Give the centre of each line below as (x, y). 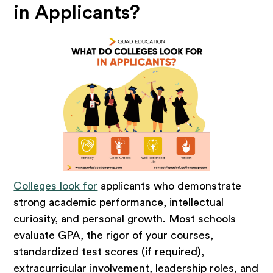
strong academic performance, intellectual (119, 202)
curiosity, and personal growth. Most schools (125, 218)
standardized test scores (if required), (109, 251)
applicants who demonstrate (170, 186)
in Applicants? (77, 12)
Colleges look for (56, 186)
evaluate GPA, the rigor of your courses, (114, 235)
